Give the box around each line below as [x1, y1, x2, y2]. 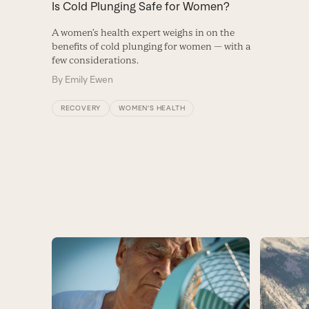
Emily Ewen [64, 73, 113, 85]
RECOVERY [60, 103, 101, 112]
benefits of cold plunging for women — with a [51, 40, 251, 52]
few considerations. [51, 54, 139, 66]
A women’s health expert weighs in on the [51, 26, 235, 38]
